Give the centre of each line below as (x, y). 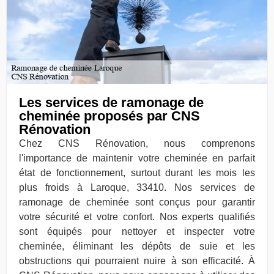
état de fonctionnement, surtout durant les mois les (137, 173)
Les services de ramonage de (111, 103)
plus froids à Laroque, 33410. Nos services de (137, 188)
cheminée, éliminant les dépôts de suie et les (137, 246)
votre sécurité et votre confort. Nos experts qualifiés (137, 217)
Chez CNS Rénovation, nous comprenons (137, 144)
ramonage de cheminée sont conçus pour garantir (137, 202)
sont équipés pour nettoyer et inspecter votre (137, 232)
